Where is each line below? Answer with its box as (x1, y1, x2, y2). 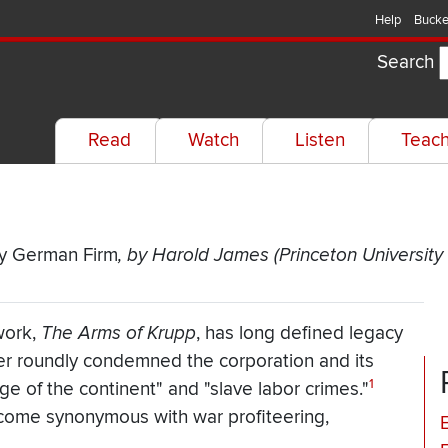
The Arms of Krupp (40, 322, 196, 345)
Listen (294, 129, 345, 153)
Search (377, 51, 434, 74)
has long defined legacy (199, 322, 403, 346)
